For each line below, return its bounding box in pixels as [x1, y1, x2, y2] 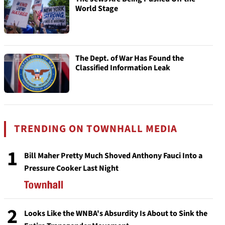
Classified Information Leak [75, 62, 170, 73]
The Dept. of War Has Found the [75, 53, 184, 64]
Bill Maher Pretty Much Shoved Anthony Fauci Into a [24, 150, 202, 161]
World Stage [75, 3, 118, 14]
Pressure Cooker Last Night [24, 163, 119, 174]
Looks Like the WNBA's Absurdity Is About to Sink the [24, 208, 207, 219]
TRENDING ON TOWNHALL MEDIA [14, 122, 178, 136]
